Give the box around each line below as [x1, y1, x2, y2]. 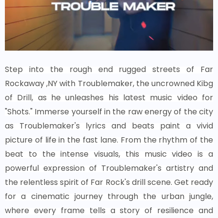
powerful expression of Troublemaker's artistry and [5, 163, 213, 174]
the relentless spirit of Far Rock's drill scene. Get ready [5, 177, 213, 188]
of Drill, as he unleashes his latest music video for [5, 92, 213, 104]
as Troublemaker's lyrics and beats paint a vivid [5, 120, 213, 132]
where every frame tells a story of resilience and [5, 205, 213, 217]
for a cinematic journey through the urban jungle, [5, 191, 213, 202]
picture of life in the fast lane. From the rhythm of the [5, 134, 213, 146]
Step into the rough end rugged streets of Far [5, 64, 213, 75]
